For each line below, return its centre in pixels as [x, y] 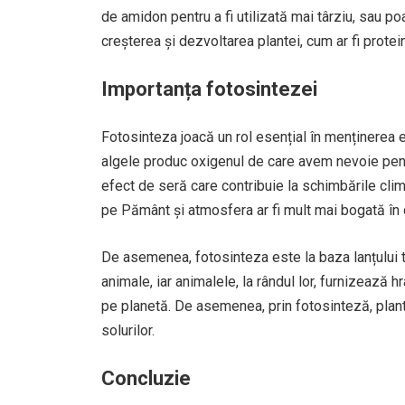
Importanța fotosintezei [209, 89]
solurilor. [128, 330]
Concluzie [146, 378]
